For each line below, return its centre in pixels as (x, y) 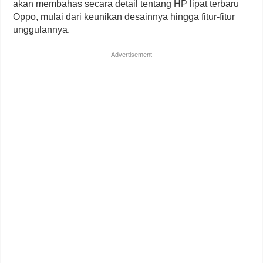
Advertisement (131, 55)
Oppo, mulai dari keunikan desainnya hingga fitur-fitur (124, 17)
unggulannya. (42, 30)
